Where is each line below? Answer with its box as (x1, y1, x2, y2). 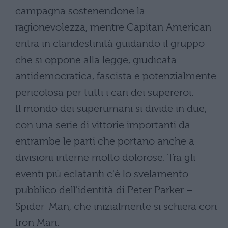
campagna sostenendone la (15, 5, 145, 17)
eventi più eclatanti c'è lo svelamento (15, 168, 188, 180)
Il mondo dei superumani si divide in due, (15, 103, 207, 115)
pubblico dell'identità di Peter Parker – (15, 184, 193, 196)
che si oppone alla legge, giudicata (15, 54, 177, 66)
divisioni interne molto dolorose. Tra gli (15, 152, 195, 164)
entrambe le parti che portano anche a (15, 135, 194, 148)
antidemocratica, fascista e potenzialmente (15, 70, 216, 82)
